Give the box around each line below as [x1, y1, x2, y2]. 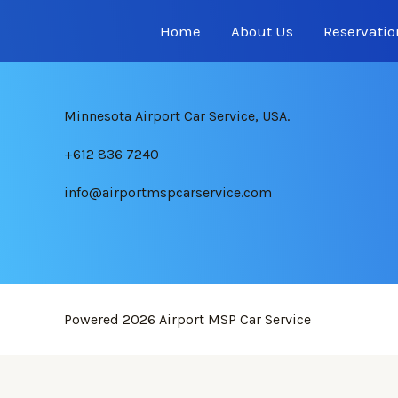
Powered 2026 [64, 311, 159, 329]
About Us [231, 22, 293, 40]
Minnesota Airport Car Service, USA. [64, 107, 290, 124]
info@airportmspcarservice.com [64, 183, 272, 201]
